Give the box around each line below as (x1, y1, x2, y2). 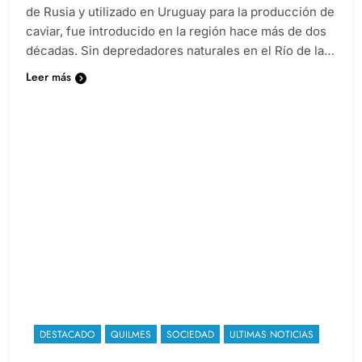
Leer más (26, 83, 71, 100)
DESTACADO (40, 341, 95, 356)
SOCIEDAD (166, 341, 214, 356)
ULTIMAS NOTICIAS (229, 341, 314, 356)
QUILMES (111, 341, 151, 356)
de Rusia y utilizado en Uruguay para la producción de (26, 19, 335, 35)
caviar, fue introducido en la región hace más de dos (26, 38, 326, 54)
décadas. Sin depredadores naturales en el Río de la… (26, 57, 335, 74)
